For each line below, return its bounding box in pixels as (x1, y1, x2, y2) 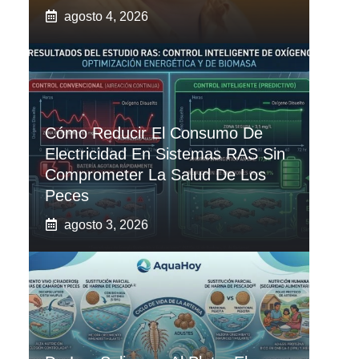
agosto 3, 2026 (64, 217, 148, 232)
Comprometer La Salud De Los (45, 165, 266, 184)
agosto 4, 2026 (64, 9, 148, 23)
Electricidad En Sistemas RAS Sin (45, 144, 285, 163)
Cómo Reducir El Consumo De (45, 123, 263, 142)
